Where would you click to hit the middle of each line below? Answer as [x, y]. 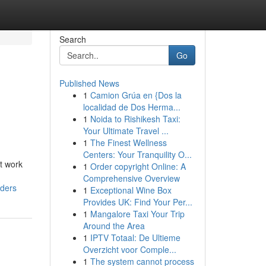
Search [72, 39]
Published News [89, 83]
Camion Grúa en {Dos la [136, 95]
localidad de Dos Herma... [132, 107]
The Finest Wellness [128, 142]
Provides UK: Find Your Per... [137, 202]
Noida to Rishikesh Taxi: [135, 119]
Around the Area [114, 226]
